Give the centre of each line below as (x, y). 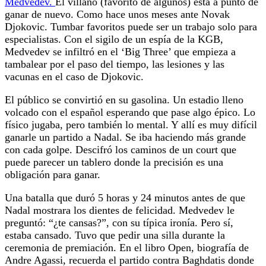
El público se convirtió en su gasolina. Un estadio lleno (124, 99)
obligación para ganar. (53, 174)
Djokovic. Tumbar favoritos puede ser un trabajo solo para (131, 26)
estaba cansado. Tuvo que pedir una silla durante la (115, 235)
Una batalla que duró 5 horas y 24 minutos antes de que (125, 197)
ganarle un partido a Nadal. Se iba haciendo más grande (125, 137)
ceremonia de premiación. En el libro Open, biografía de (127, 247)
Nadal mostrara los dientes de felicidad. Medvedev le (120, 210)
